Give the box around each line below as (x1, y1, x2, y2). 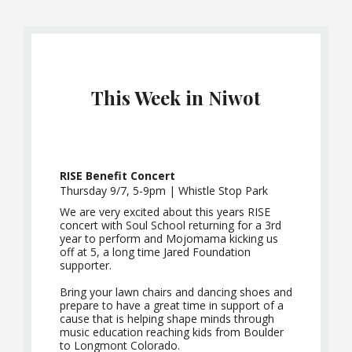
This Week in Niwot (91, 85, 261, 110)
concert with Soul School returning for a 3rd (60, 218, 281, 233)
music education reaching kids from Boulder (60, 324, 284, 339)
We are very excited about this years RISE (60, 204, 270, 219)
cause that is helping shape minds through (60, 311, 274, 326)
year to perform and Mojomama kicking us (60, 231, 278, 246)
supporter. (60, 258, 115, 273)
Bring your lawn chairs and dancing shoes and (60, 284, 292, 299)
